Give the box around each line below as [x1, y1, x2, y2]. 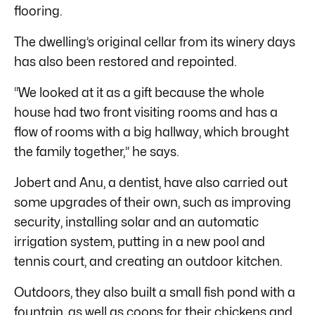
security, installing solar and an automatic [14, 214, 259, 229]
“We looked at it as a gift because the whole [14, 84, 264, 100]
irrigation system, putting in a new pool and [14, 233, 265, 249]
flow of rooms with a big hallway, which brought [14, 124, 289, 139]
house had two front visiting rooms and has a [14, 104, 278, 120]
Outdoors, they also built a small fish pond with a [14, 284, 295, 300]
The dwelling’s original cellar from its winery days [14, 34, 295, 49]
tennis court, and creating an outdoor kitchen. [14, 253, 283, 269]
